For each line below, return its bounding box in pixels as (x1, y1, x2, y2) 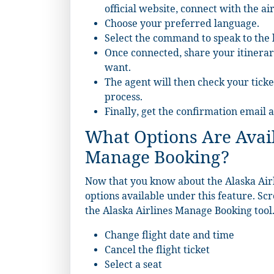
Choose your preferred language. (105, 18, 259, 34)
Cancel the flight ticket (105, 244, 210, 260)
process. (105, 91, 143, 107)
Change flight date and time (105, 229, 234, 245)
